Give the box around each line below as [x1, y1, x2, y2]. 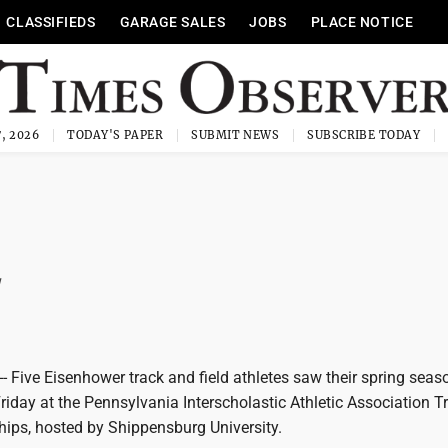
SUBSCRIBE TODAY [307, 128, 420, 142]
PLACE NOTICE [310, 14, 414, 30]
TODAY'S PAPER [67, 128, 164, 142]
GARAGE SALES [119, 14, 226, 30]
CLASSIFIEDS [6, 14, 96, 30]
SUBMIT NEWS [191, 128, 280, 142]
